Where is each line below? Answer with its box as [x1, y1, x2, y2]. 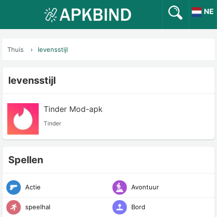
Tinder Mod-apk [44, 104, 103, 114]
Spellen [8, 154, 43, 166]
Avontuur [129, 183, 159, 191]
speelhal [23, 202, 50, 211]
